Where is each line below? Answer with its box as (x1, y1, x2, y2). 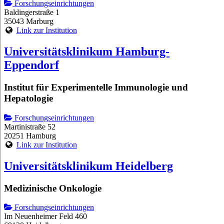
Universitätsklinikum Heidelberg (4, 159, 173, 172)
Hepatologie (4, 92, 53, 103)
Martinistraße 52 (4, 122, 55, 131)
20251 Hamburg (4, 131, 56, 140)
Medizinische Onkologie (4, 182, 101, 193)
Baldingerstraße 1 (4, 8, 59, 17)
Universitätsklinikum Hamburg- (4, 45, 169, 58)
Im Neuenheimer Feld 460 (4, 212, 87, 221)
